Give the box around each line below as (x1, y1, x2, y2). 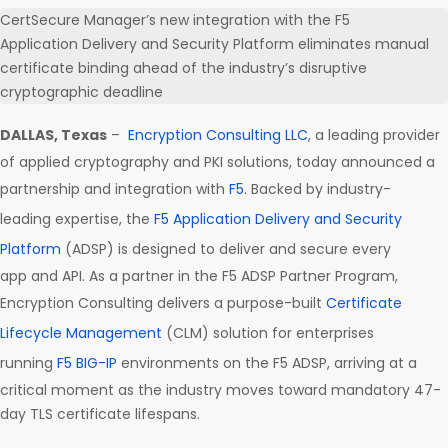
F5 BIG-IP (57, 353, 117, 374)
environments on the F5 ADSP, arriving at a (117, 353, 417, 374)
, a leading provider (308, 125, 440, 146)
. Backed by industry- (244, 179, 391, 200)
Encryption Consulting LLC (128, 125, 308, 146)
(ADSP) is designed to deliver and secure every (61, 239, 391, 260)
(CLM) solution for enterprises (162, 323, 374, 344)
